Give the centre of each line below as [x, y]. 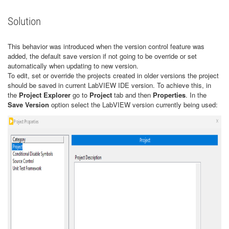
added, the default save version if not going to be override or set [102, 56]
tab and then [133, 95]
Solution [24, 21]
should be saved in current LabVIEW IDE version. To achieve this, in [109, 85]
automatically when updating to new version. [73, 66]
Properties [169, 95]
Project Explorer [46, 95]
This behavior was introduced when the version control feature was [106, 46]
